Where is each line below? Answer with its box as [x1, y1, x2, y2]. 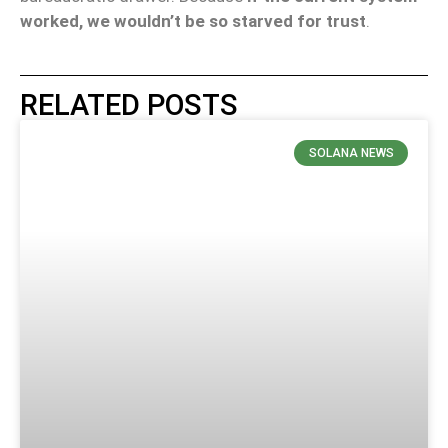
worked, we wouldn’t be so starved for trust [20, 11, 366, 31]
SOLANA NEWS [308, 145, 394, 160]
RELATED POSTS [20, 87, 238, 122]
